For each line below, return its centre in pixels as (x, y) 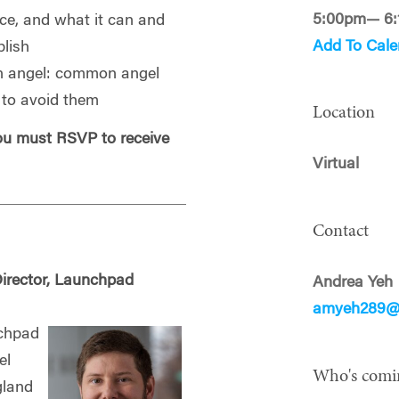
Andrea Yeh (353, 283)
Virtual (336, 165)
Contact (341, 231)
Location (344, 114)
